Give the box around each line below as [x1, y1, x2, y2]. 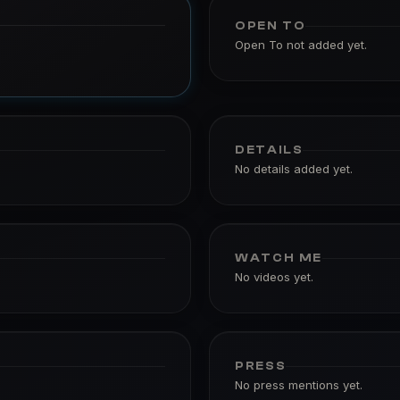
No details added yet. [235, 162, 353, 176]
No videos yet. [235, 270, 313, 284]
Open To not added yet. [235, 37, 367, 52]
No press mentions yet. [235, 378, 362, 392]
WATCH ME [235, 251, 322, 264]
